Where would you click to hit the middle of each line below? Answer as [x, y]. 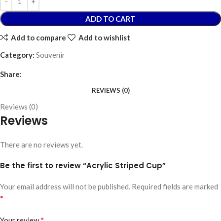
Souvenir [51, 55]
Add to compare [38, 37]
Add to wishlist [104, 37]
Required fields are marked [175, 187]
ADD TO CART [110, 19]
